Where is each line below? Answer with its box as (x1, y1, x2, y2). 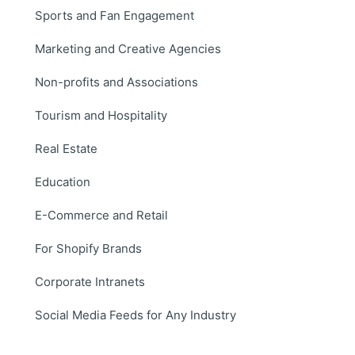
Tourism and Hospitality (35, 107, 167, 123)
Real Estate (35, 140, 97, 156)
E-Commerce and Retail (35, 207, 168, 223)
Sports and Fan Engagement (35, 7, 194, 23)
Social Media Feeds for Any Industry (35, 307, 236, 323)
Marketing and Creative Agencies (35, 40, 221, 56)
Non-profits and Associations (35, 74, 198, 90)
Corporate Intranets (35, 273, 145, 289)
